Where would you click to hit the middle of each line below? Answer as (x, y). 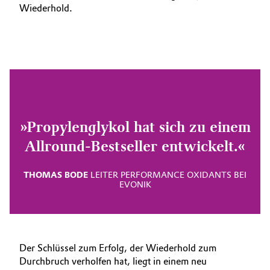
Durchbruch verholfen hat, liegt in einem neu (113, 261)
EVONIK (135, 185)
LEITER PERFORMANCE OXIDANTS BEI (167, 175)
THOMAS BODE (56, 175)
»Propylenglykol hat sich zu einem (135, 127)
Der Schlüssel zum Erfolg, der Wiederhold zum (118, 248)
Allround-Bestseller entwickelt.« (135, 146)
